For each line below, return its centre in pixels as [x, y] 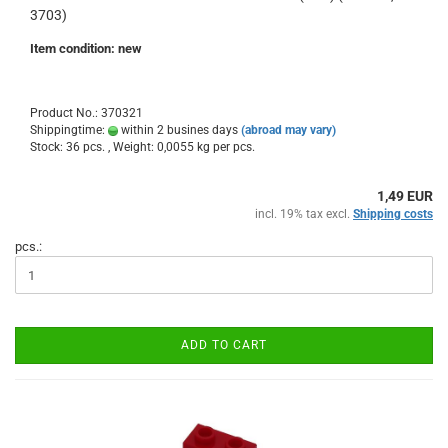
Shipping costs [393, 214]
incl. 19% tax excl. [304, 214]
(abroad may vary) [288, 130]
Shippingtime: [69, 130]
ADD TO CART [224, 345]
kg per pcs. [224, 147]
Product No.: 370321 [86, 113]
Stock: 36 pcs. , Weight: [93, 147]
